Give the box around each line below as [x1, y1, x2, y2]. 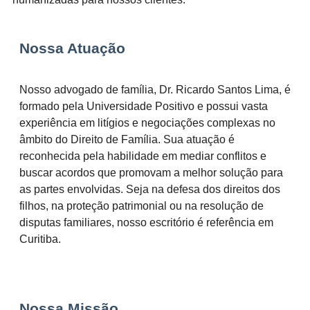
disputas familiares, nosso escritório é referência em [19, 216, 273, 228]
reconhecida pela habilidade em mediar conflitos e [19, 149, 266, 162]
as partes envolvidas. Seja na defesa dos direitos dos [19, 183, 280, 195]
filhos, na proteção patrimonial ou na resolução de [19, 199, 264, 212]
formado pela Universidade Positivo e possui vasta [19, 100, 268, 112]
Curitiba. [19, 232, 61, 245]
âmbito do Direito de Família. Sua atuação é [19, 133, 235, 145]
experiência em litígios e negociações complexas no [19, 116, 275, 129]
